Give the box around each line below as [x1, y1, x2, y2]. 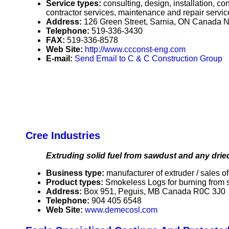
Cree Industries [26, 130, 100, 142]
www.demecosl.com [85, 205, 157, 215]
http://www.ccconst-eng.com [85, 45, 186, 54]
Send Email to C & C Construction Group [75, 54, 222, 63]
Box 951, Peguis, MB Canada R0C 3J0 [84, 187, 225, 196]
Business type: [46, 169, 106, 178]
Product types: [46, 178, 105, 187]
